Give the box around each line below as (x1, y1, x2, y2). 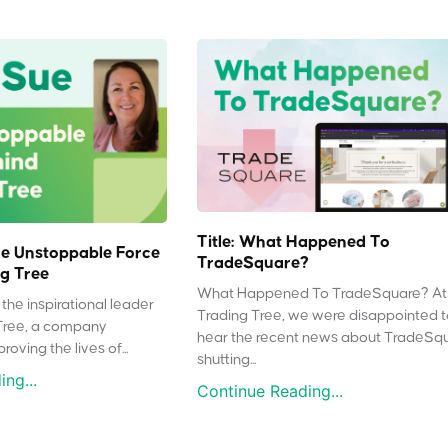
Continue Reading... (197, 381, 344, 402)
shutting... (197, 352, 257, 368)
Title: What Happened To (197, 232, 391, 251)
